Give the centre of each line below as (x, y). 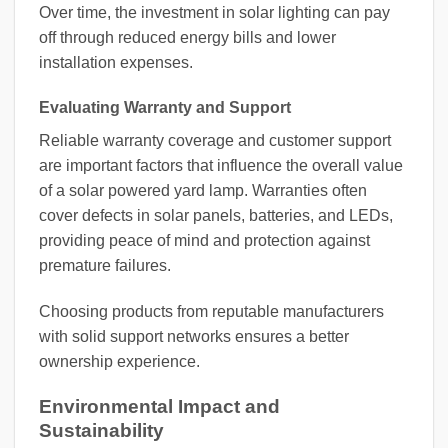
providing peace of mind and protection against (204, 241)
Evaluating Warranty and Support (165, 108)
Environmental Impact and (159, 407)
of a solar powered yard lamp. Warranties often (203, 191)
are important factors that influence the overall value (221, 166)
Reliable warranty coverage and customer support (215, 141)
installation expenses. (116, 62)
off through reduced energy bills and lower (187, 37)
